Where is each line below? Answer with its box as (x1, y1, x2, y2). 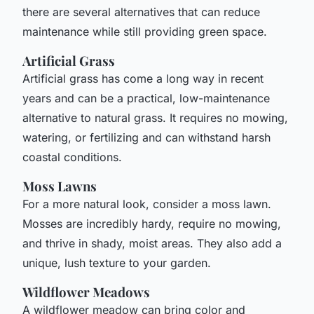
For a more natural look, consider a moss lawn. (22, 196, 271, 211)
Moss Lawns (22, 177, 97, 195)
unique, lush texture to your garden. (22, 255, 211, 270)
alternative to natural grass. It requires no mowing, (22, 110, 288, 125)
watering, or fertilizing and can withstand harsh (22, 130, 271, 144)
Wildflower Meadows (22, 282, 150, 301)
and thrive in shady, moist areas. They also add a (22, 235, 282, 250)
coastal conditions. (22, 149, 122, 164)
